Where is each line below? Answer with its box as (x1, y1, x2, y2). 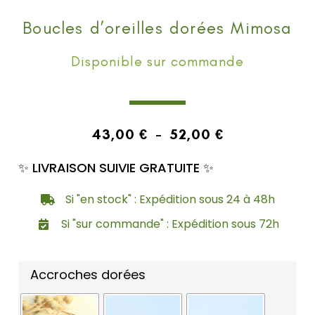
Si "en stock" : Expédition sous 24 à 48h (65, 191, 275, 208)
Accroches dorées (30, 266, 146, 284)
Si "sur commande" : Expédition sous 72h (60, 216, 279, 233)
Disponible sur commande (71, 52, 244, 70)
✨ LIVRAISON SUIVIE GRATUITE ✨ (18, 159, 214, 177)
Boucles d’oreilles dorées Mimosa (22, 17, 292, 38)
